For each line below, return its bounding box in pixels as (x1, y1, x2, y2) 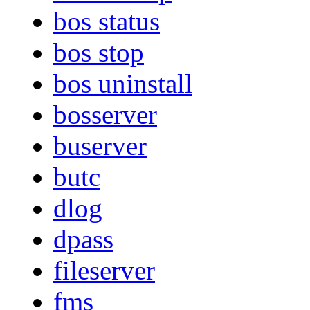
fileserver (53, 255, 155, 286)
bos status (53, 6, 160, 37)
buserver (53, 131, 147, 161)
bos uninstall (53, 69, 192, 99)
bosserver (53, 100, 157, 130)
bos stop (53, 37, 144, 68)
